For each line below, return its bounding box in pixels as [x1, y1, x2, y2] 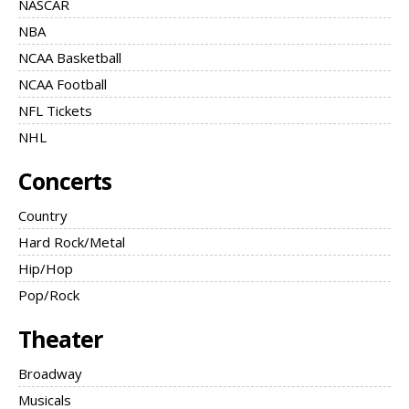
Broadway [18, 364, 82, 383]
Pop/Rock [18, 286, 79, 305]
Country [18, 206, 68, 225]
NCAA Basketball [18, 48, 121, 68]
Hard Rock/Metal [18, 233, 125, 252]
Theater [18, 323, 102, 355]
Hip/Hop [18, 259, 73, 278]
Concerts [18, 165, 111, 197]
